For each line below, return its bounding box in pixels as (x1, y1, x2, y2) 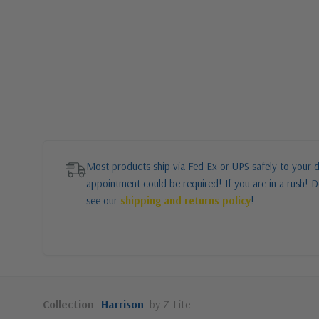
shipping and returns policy (120, 194, 251, 207)
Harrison (101, 297, 144, 311)
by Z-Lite (150, 297, 191, 311)
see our (86, 194, 120, 207)
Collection (43, 297, 94, 311)
